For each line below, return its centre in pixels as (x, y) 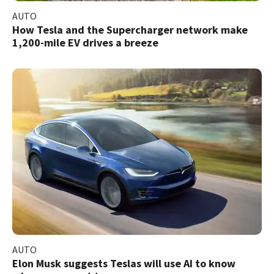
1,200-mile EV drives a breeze (85, 42)
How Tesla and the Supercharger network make (130, 29)
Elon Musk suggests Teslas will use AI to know (124, 263)
